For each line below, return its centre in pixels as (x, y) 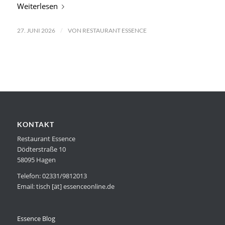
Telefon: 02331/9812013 (52, 176)
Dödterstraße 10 (41, 149)
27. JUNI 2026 (36, 30)
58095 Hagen (36, 159)
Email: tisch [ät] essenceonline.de (66, 186)
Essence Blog (36, 218)
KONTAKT (35, 124)
